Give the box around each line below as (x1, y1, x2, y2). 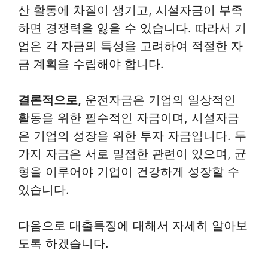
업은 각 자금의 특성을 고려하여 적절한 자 (18, 38, 243, 53)
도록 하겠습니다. (18, 236, 109, 251)
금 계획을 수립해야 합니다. (18, 56, 164, 71)
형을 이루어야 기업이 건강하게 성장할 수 (18, 164, 239, 179)
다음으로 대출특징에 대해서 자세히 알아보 (18, 218, 248, 233)
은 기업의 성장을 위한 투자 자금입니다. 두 (18, 128, 246, 143)
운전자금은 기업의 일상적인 (81, 92, 236, 107)
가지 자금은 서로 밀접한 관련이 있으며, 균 (18, 146, 246, 161)
